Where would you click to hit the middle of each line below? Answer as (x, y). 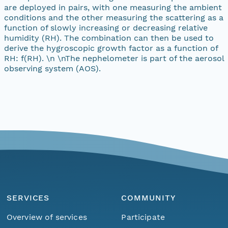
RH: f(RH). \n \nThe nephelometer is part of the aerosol (114, 58)
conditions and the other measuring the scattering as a (114, 17)
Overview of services (47, 217)
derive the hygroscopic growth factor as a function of (111, 48)
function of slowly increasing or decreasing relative (106, 27)
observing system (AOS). (52, 68)
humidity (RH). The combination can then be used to (109, 38)
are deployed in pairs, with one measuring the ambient (113, 7)
